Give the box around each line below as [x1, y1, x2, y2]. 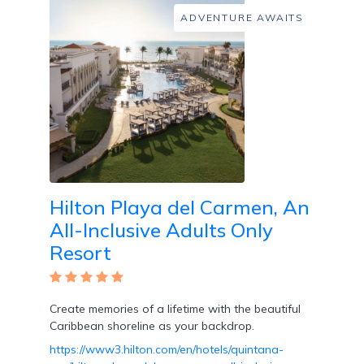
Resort [50, 240, 111, 266]
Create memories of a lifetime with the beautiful [50, 301, 301, 317]
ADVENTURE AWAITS [180, 11, 304, 24]
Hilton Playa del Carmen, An [50, 195, 310, 220]
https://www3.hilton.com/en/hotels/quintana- [50, 342, 284, 357]
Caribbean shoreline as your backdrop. [50, 318, 254, 334]
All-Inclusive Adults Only [50, 218, 273, 243]
